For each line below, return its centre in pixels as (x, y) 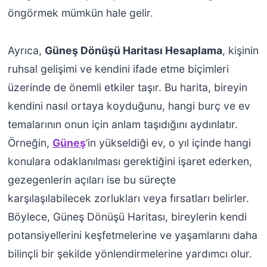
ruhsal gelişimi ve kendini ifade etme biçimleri (118, 69)
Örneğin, (30, 143)
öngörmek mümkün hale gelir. (80, 13)
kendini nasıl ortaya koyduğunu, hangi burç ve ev (129, 106)
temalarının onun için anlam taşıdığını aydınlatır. (122, 125)
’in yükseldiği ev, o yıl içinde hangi (168, 143)
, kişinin (240, 51)
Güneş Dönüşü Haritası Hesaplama (133, 51)
